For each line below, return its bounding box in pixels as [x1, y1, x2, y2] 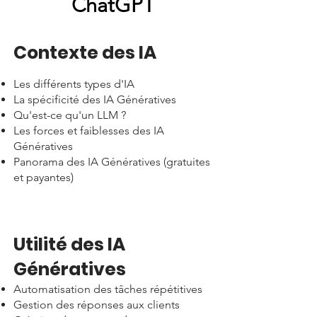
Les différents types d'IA [13, 77, 134, 91]
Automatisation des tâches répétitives [13, 282, 202, 296]
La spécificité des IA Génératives [13, 93, 176, 106]
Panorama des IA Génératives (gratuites [13, 155, 210, 168]
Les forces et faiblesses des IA [13, 124, 164, 137]
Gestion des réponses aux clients [13, 298, 180, 311]
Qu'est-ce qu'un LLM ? [13, 108, 126, 122]
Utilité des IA [13, 232, 125, 257]
